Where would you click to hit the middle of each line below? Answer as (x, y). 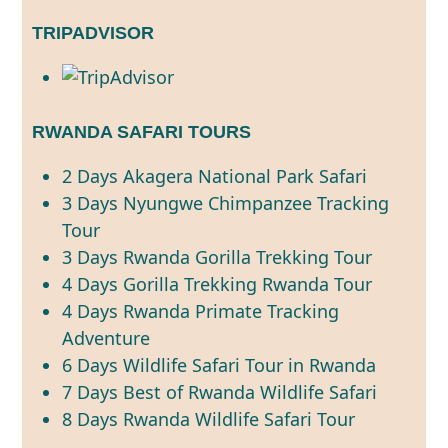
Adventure (106, 337)
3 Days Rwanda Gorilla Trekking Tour (217, 256)
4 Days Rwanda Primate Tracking (201, 310)
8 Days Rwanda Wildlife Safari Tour (209, 418)
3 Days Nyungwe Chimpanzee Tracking (226, 202)
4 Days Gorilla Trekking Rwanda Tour (217, 283)
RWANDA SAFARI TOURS (142, 131)
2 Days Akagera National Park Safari (215, 175)
